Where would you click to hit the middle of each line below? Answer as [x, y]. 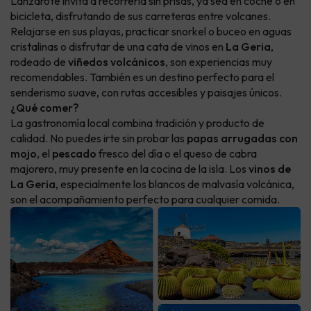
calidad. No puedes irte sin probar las [99, 138]
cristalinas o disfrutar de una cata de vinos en [118, 47]
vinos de [270, 169]
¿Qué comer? [45, 108]
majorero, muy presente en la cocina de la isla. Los [129, 169]
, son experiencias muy [219, 62]
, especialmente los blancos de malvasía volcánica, [175, 184]
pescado [74, 154]
